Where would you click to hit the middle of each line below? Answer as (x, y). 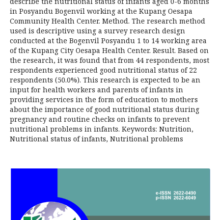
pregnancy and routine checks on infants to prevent (100, 119)
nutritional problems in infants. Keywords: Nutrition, (102, 129)
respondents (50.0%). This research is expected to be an (105, 80)
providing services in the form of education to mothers (104, 99)
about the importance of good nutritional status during (105, 109)
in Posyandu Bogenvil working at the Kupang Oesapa (101, 11)
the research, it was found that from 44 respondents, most (110, 60)
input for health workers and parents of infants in (96, 89)
